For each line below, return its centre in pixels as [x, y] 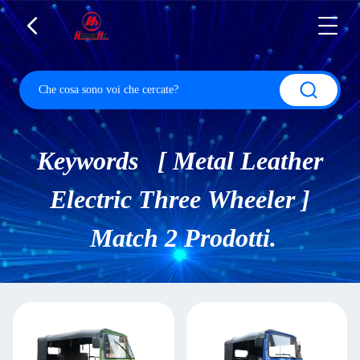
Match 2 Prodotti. [180, 238]
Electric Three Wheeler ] [180, 199]
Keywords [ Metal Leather [180, 161]
